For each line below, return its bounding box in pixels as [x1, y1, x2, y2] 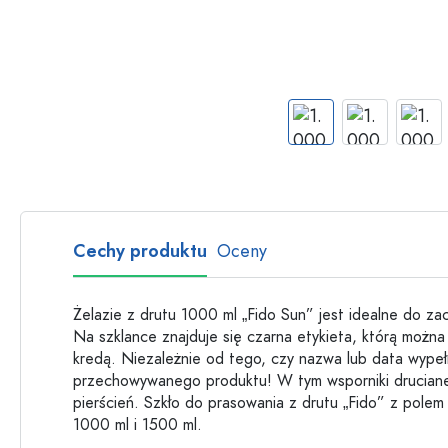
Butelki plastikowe [280, 22, 386, 42]
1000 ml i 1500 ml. [73, 414, 202, 436]
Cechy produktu [73, 238, 207, 263]
